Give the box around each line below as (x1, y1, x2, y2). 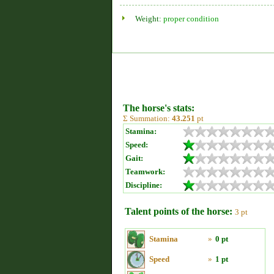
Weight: (135, 14, 163, 23)
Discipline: (125, 180, 162, 190)
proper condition (163, 14, 219, 23)
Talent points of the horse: (125, 206, 232, 217)
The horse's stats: (123, 103, 194, 113)
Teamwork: (125, 167, 165, 176)
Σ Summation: (123, 114, 172, 123)
